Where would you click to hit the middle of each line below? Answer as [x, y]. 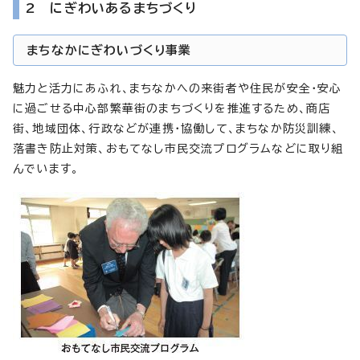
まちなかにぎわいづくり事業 [109, 50]
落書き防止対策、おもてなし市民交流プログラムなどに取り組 [178, 148]
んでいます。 [46, 168]
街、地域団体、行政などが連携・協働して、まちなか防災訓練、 [176, 128]
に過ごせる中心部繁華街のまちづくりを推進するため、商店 [172, 108]
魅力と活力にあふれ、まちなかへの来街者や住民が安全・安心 [178, 88]
